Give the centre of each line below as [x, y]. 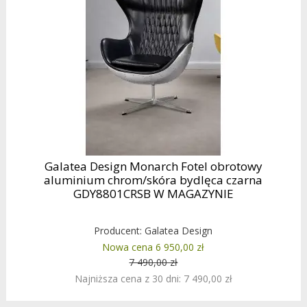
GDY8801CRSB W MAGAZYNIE [153, 194]
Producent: [120, 231]
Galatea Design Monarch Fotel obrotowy [153, 167]
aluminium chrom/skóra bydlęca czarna [153, 180]
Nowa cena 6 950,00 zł [153, 247]
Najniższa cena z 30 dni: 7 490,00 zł [153, 279]
